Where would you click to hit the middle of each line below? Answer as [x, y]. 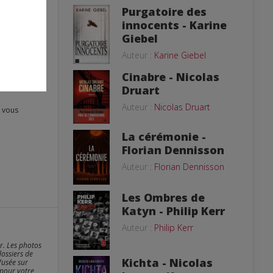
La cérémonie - [164, 136]
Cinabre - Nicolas [171, 77]
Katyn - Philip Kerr [173, 211]
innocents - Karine [174, 25]
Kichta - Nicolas [167, 262]
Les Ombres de [163, 197]
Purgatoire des [164, 12]
